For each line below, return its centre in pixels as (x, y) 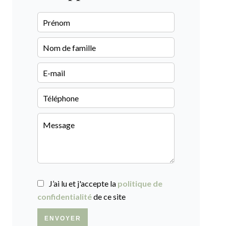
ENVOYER (63, 219)
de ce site (109, 197)
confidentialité (65, 197)
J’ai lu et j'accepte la (83, 184)
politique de (140, 184)
